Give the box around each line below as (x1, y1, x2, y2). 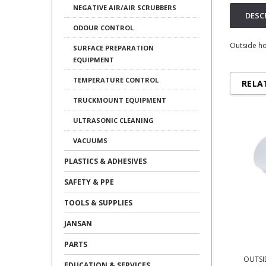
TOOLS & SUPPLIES (64, 198, 132, 208)
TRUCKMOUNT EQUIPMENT (73, 96, 166, 104)
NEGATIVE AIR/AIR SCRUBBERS (73, 3, 176, 12)
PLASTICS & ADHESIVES (64, 156, 147, 166)
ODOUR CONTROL (73, 23, 134, 32)
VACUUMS (73, 136, 107, 145)
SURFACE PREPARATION (73, 43, 154, 52)
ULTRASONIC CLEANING (73, 116, 154, 125)
